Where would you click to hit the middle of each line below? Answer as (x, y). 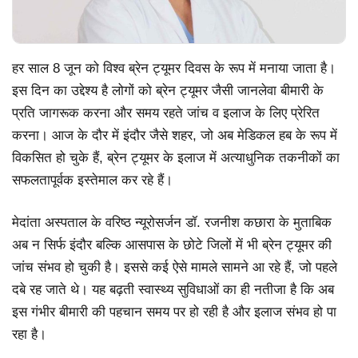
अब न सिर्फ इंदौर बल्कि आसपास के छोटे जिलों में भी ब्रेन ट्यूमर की (172, 245)
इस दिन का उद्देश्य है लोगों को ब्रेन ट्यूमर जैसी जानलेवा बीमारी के (168, 90)
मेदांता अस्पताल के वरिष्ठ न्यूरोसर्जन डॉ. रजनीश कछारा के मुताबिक (172, 223)
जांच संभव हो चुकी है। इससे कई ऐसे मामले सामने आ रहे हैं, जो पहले (175, 268)
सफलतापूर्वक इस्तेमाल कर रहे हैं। (92, 180)
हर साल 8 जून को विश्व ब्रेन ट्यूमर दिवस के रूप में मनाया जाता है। (174, 68)
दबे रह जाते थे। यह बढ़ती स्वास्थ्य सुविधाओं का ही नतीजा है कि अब (173, 290)
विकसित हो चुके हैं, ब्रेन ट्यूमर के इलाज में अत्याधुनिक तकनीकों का (176, 157)
